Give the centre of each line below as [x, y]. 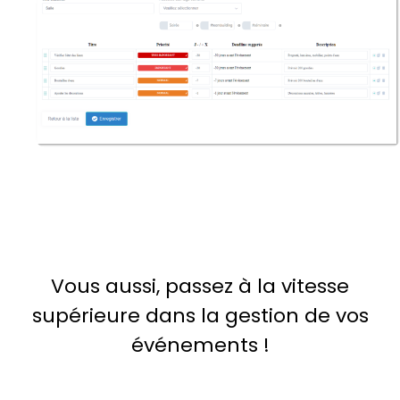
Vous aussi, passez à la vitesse [200, 287]
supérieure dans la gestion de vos [200, 316]
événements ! [200, 346]
